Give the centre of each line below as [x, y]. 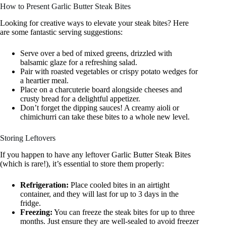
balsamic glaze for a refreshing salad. [79, 63]
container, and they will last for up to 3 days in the [99, 194]
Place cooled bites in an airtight [119, 185]
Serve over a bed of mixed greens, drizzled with [96, 53]
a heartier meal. [44, 81]
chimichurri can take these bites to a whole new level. [105, 117]
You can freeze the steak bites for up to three [124, 212]
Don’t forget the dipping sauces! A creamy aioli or [100, 108]
